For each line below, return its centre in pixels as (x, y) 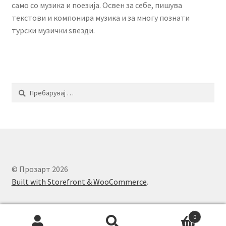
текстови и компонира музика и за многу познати (100, 18)
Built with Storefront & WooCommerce (79, 181)
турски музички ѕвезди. (53, 31)
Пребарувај (29, 88)
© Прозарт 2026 (40, 169)
